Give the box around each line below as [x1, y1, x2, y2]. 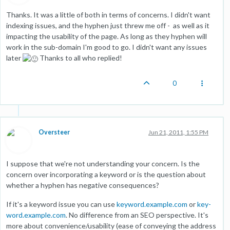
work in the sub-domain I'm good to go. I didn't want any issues [6, 43, 207, 51]
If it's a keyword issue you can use [6, 199, 117, 208]
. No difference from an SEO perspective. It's [66, 210, 208, 219]
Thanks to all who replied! [38, 53, 122, 62]
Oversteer [39, 128, 70, 136]
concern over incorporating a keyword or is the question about [6, 169, 206, 179]
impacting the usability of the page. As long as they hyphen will [6, 32, 207, 41]
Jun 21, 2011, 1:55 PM [148, 128, 208, 136]
